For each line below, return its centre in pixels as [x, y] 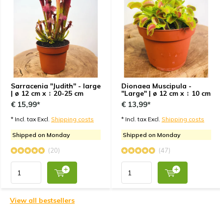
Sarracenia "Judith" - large [56, 86]
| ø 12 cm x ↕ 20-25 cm [47, 94]
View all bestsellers [42, 201]
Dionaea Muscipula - [156, 86]
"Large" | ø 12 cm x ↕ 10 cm [166, 94]
